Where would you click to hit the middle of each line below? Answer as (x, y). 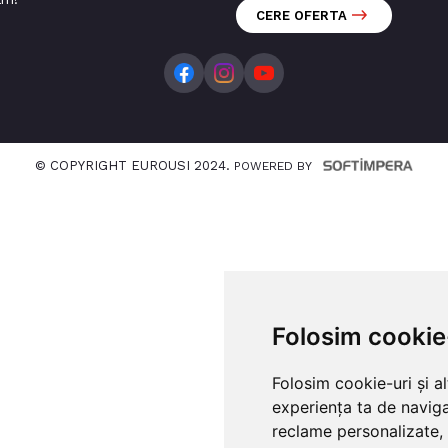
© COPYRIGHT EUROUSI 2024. (134, 166)
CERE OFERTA (301, 16)
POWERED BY (278, 166)
